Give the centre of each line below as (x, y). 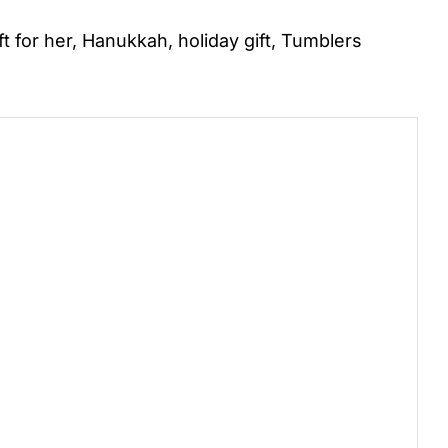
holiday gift (224, 40)
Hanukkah (125, 40)
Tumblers (321, 40)
